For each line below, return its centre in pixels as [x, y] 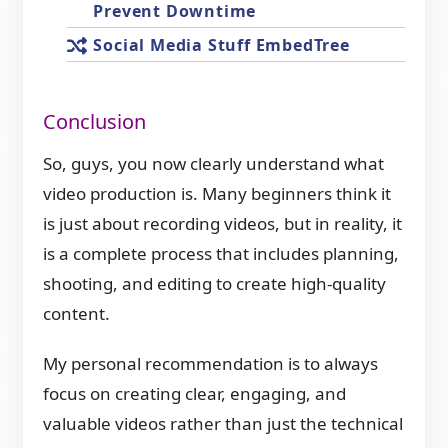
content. [77, 313]
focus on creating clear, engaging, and [195, 393]
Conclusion [95, 122]
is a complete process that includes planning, [221, 253]
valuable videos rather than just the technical [223, 423]
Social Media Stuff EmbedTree [221, 45]
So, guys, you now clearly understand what [214, 163]
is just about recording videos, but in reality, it [223, 223]
